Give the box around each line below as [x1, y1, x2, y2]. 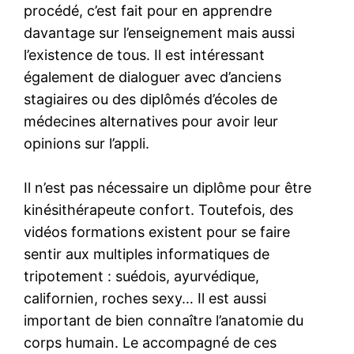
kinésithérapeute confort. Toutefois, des [24, 201, 294, 218]
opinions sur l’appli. [24, 134, 150, 152]
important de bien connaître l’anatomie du [24, 311, 304, 329]
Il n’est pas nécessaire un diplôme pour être [24, 179, 312, 196]
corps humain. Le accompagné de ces [24, 333, 277, 351]
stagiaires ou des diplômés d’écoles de [24, 90, 278, 107]
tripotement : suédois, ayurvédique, [24, 267, 260, 284]
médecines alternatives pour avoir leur [24, 112, 279, 130]
